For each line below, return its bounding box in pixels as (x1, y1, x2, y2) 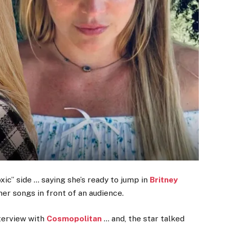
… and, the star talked (104, 213, 185, 223)
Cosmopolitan (47, 213, 102, 223)
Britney (150, 174, 178, 185)
